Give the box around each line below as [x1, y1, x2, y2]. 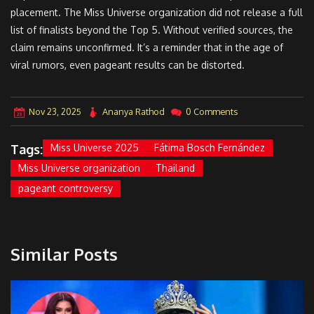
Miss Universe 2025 [50, 141, 139, 153]
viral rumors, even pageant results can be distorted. [11, 58, 245, 71]
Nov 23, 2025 [29, 106, 81, 118]
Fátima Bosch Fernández [154, 141, 265, 153]
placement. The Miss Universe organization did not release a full [11, 6, 303, 18]
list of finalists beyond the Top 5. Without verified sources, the [11, 23, 293, 36]
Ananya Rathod [102, 106, 165, 118]
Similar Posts [11, 243, 118, 265]
